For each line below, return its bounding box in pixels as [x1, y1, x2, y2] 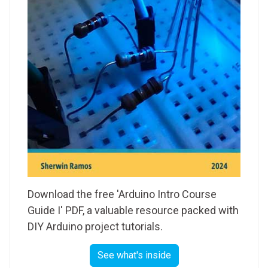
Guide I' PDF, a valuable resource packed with [28, 204, 239, 217]
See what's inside [97, 249, 171, 261]
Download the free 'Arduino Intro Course [28, 188, 217, 201]
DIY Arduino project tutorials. [28, 220, 163, 233]
